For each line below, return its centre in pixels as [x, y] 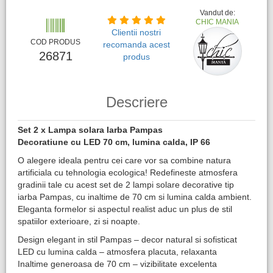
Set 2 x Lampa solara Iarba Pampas [90, 130]
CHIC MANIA [218, 22]
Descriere [136, 102]
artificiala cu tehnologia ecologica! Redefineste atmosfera [128, 172]
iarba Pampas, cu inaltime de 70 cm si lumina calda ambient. [135, 197]
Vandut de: [217, 13]
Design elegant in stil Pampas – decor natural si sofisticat [127, 239]
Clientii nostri [136, 32]
